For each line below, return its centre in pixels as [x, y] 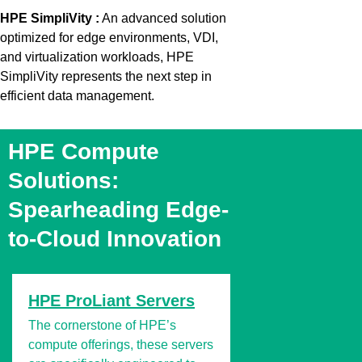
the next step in [167, 77]
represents [92, 77]
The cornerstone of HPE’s [102, 325]
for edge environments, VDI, [137, 38]
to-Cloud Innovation [115, 238]
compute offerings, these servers [121, 344]
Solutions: [63, 180]
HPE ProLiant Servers [112, 300]
